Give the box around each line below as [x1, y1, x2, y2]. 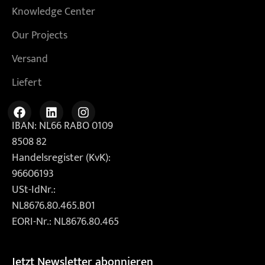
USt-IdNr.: [12, 180, 56, 199]
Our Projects [12, 26, 67, 44]
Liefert [12, 73, 42, 92]
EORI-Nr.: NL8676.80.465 [12, 212, 119, 231]
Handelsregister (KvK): [12, 148, 111, 167]
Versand [12, 50, 48, 68]
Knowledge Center [12, 2, 95, 21]
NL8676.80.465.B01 [12, 196, 98, 215]
